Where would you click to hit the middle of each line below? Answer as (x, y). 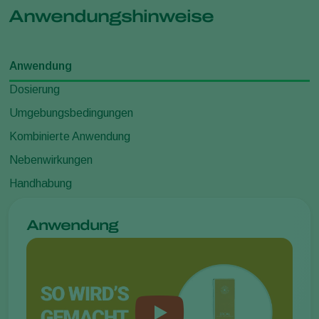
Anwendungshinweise (111, 16)
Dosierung (35, 89)
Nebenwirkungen (51, 159)
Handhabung (41, 183)
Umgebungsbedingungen (71, 113)
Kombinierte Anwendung (70, 136)
